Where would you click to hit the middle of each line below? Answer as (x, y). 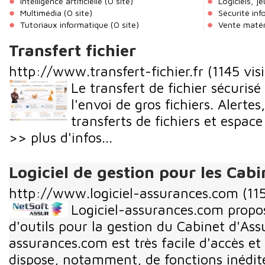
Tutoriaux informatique (64, 25)
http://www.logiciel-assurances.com (124, 193)
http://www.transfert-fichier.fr (106, 71)
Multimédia (41, 13)
